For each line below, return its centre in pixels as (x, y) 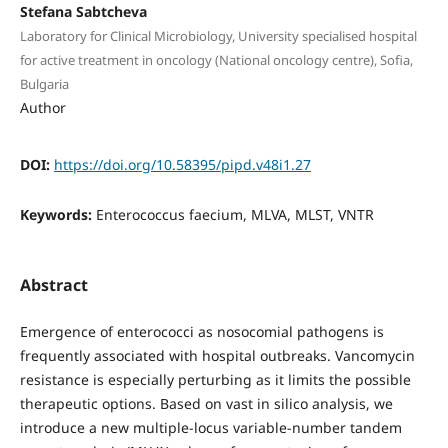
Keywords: (57, 214)
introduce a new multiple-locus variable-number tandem (210, 428)
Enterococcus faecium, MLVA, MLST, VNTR (234, 214)
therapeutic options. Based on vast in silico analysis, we (206, 404)
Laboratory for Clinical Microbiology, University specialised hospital (218, 35)
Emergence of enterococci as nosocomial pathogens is (201, 332)
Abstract (53, 285)
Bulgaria (44, 83)
